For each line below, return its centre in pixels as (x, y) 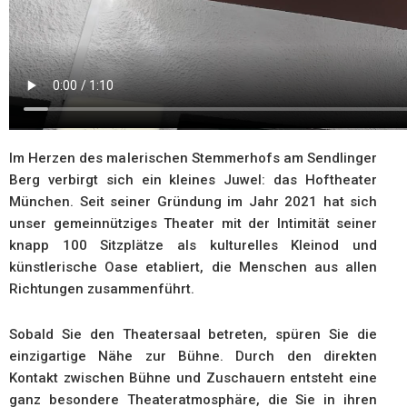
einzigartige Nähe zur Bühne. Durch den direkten (193, 357)
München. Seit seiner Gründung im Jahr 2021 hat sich (193, 202)
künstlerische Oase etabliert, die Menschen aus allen (193, 268)
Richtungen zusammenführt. (102, 289)
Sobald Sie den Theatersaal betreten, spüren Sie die (193, 335)
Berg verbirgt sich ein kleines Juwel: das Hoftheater (193, 180)
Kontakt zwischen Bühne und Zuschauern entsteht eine (193, 378)
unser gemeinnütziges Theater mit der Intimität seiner (193, 224)
